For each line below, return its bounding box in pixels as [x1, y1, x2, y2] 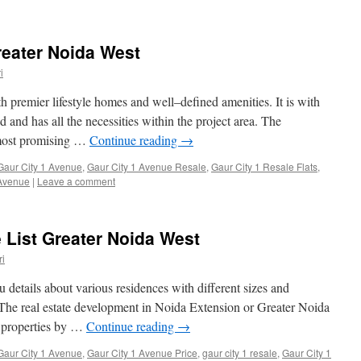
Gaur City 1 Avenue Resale [87, 160, 206, 173]
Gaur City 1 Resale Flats [211, 160, 317, 173]
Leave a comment [37, 174, 115, 188]
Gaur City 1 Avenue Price [87, 346, 197, 359]
